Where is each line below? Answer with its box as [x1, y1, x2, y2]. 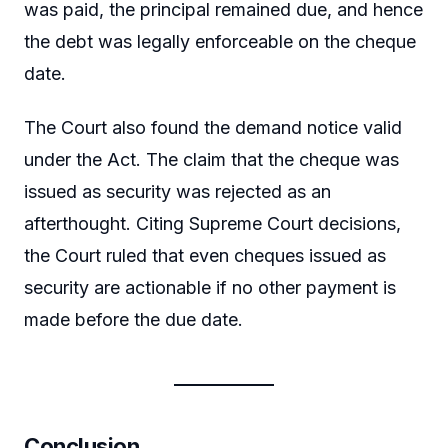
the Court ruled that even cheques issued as [24, 244, 386, 266]
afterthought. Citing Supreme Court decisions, [24, 212, 401, 234]
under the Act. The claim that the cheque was [24, 148, 399, 170]
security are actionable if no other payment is [24, 276, 396, 298]
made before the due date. [24, 308, 243, 330]
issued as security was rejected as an [24, 180, 331, 202]
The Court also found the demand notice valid [24, 116, 402, 138]
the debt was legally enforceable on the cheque [24, 31, 416, 53]
